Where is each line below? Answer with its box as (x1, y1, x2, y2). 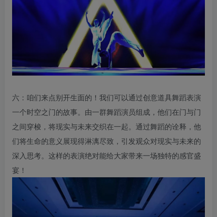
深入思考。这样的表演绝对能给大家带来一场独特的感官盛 (12, 150, 201, 161)
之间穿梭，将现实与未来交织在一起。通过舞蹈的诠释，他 (12, 121, 201, 132)
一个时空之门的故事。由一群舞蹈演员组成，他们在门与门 (12, 107, 201, 117)
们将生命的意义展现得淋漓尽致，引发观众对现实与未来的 (12, 136, 201, 146)
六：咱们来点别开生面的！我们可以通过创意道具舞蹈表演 (12, 92, 201, 103)
